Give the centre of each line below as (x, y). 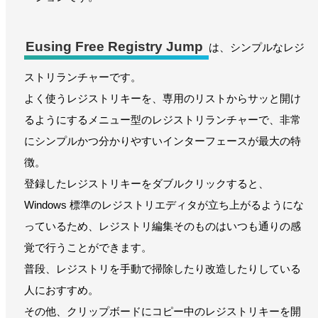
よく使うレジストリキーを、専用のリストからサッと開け (163, 98)
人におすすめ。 (61, 290)
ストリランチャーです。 (83, 77)
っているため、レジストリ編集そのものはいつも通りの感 (163, 226)
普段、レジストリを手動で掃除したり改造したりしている (163, 268)
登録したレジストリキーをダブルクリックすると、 (147, 183)
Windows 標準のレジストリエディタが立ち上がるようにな (164, 204)
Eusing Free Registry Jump (114, 47)
